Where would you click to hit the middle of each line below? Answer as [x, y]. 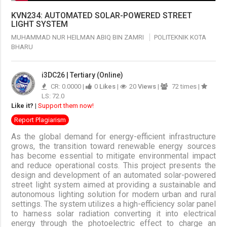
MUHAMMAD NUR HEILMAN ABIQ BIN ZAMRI [79, 37]
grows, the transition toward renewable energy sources [113, 146]
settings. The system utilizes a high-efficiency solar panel [113, 204]
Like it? [23, 106]
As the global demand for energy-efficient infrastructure [113, 137]
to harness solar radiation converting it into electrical [113, 214]
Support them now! [66, 106]
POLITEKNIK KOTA [180, 37]
